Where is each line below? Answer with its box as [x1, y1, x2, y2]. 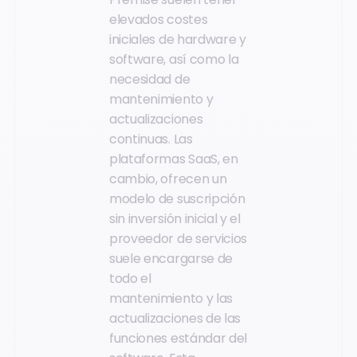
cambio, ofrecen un [109, 169, 227, 188]
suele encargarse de [109, 249, 233, 268]
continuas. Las [109, 129, 193, 148]
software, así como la [109, 49, 239, 69]
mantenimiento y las [109, 288, 233, 308]
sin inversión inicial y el [109, 209, 241, 228]
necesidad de [109, 69, 190, 88]
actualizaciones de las [109, 308, 241, 328]
